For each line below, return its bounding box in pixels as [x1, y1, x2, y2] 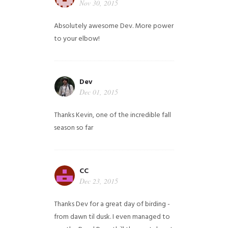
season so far [54, 122, 94, 134]
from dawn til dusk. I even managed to [54, 211, 170, 223]
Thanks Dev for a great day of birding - [54, 198, 170, 210]
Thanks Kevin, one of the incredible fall [54, 109, 172, 121]
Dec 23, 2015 [79, 176, 119, 186]
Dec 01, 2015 [79, 87, 119, 97]
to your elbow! [54, 33, 100, 45]
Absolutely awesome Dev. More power [54, 20, 174, 32]
